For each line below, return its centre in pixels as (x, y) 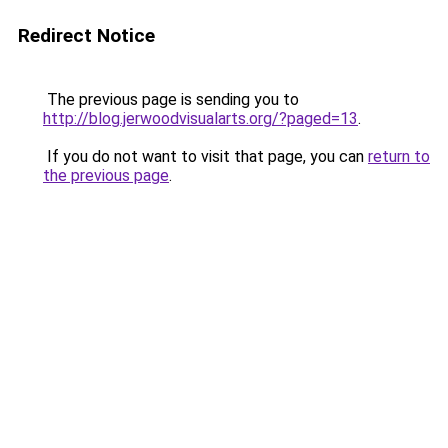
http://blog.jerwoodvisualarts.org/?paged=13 (200, 118)
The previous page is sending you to (171, 99)
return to (399, 156)
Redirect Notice (86, 35)
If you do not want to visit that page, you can (205, 156)
